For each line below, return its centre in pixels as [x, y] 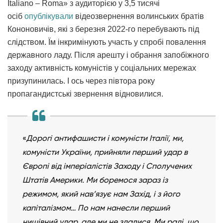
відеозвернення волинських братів [139, 16]
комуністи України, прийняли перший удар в [105, 152]
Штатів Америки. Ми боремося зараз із [95, 180]
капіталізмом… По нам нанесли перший [96, 208]
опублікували [49, 16]
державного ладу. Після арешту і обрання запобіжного [108, 55]
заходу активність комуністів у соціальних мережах [102, 68]
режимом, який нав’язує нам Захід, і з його [101, 194]
